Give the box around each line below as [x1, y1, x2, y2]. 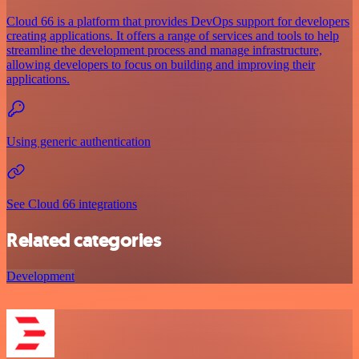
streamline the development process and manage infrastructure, [6, 42, 322, 57]
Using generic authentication [6, 134, 151, 148]
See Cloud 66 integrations [6, 196, 137, 211]
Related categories [6, 227, 162, 253]
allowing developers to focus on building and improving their [6, 57, 315, 71]
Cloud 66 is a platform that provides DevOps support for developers [6, 14, 349, 28]
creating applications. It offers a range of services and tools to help [6, 28, 339, 42]
